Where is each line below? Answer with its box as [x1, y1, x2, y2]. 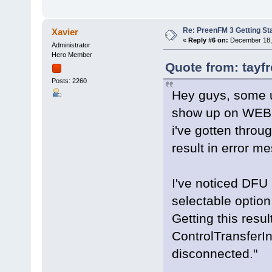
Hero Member [51, 51, 92, 59]
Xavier [52, 26, 79, 37]
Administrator [51, 41, 90, 49]
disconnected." [171, 246, 257, 261]
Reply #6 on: [188, 36, 228, 44]
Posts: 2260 [51, 76, 87, 84]
